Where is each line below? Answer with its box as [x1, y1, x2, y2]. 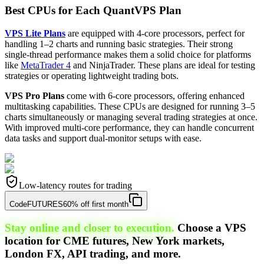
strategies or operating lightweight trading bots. [5, 70, 179, 81]
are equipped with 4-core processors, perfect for [65, 28, 245, 38]
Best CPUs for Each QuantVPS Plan [5, 4, 181, 17]
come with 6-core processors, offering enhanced [64, 90, 245, 101]
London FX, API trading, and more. [5, 247, 181, 260]
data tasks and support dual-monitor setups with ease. [5, 133, 202, 143]
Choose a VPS [177, 221, 246, 234]
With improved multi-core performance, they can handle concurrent [5, 122, 254, 133]
